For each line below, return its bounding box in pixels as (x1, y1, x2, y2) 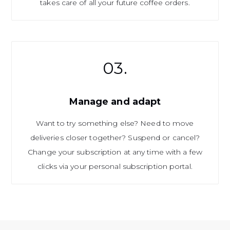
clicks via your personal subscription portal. (37, 161, 193, 171)
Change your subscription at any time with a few (28, 147, 202, 157)
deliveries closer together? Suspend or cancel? (30, 132, 200, 142)
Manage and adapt (69, 95, 161, 107)
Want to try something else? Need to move (36, 118, 194, 128)
